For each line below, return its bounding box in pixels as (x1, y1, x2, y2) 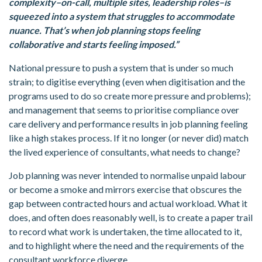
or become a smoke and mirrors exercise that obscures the (9, 184, 242, 195)
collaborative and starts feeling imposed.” (9, 39, 178, 50)
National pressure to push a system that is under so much (9, 62, 233, 74)
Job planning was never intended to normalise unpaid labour (9, 170, 246, 181)
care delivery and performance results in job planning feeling (9, 118, 248, 130)
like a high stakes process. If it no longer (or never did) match (9, 132, 249, 144)
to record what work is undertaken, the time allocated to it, (9, 226, 242, 237)
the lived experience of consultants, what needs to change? (9, 146, 240, 158)
